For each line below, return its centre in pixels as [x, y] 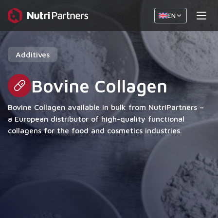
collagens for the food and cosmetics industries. [95, 130]
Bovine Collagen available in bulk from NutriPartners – [106, 107]
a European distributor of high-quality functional [96, 119]
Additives [33, 54]
